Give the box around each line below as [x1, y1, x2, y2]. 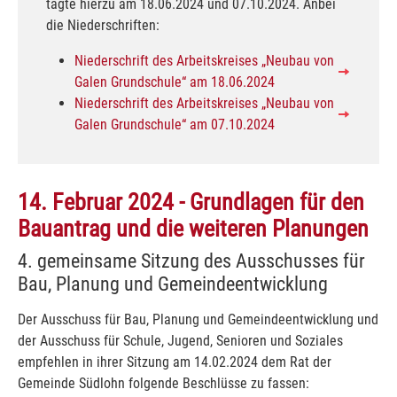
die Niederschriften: [46, 16, 160, 34]
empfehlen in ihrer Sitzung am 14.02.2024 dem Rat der [18, 353, 331, 370]
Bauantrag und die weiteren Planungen [18, 214, 369, 242]
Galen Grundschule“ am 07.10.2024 [74, 115, 275, 133]
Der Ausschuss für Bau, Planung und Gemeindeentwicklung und [18, 310, 378, 328]
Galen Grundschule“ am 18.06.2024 [74, 73, 275, 90]
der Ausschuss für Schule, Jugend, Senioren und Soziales [18, 331, 343, 349]
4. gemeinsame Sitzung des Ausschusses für [18, 248, 365, 272]
